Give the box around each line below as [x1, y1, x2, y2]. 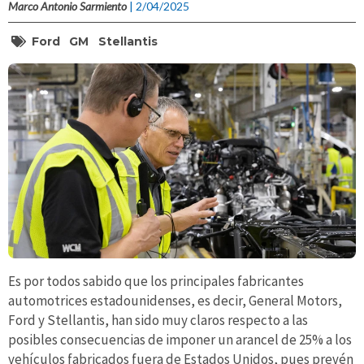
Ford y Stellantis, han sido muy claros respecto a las [8, 311, 308, 330]
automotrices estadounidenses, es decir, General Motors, [8, 292, 342, 310]
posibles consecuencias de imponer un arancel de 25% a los [8, 331, 352, 349]
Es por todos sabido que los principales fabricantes [8, 272, 304, 291]
